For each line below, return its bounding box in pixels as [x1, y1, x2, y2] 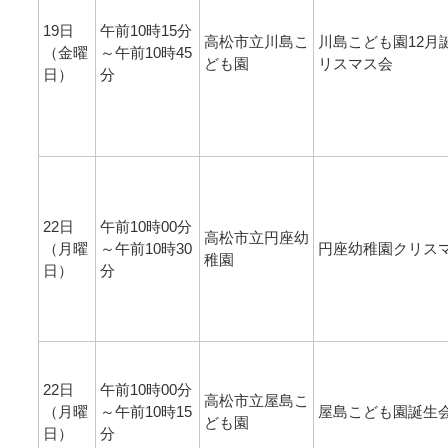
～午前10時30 [100, 239, 192, 257]
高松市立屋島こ [204, 391, 309, 409]
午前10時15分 [100, 21, 192, 39]
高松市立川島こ [204, 32, 309, 50]
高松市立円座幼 [204, 228, 309, 246]
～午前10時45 [100, 43, 192, 61]
